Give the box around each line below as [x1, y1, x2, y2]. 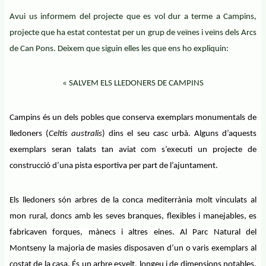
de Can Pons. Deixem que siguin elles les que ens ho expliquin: [9, 45, 229, 53]
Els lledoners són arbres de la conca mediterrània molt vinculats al [9, 196, 256, 205]
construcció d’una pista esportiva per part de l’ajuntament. [9, 161, 218, 170]
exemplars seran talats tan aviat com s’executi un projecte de [9, 145, 256, 154]
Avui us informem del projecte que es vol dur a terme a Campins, [9, 12, 256, 21]
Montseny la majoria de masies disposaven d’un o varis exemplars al [9, 244, 256, 253]
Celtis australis [49, 129, 103, 138]
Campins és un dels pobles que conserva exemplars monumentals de [9, 113, 256, 122]
